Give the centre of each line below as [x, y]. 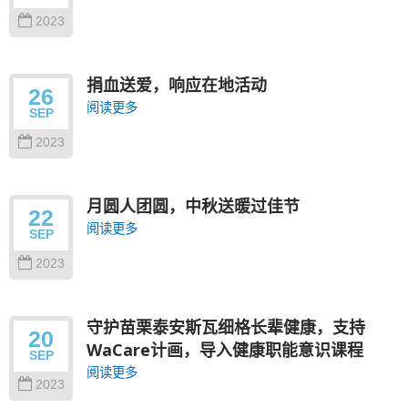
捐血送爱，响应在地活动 [177, 84]
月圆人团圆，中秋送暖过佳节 [193, 205]
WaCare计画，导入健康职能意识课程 [225, 349]
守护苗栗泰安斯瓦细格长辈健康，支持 [226, 326]
